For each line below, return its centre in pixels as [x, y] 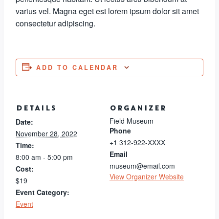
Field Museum [131, 121]
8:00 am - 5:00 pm [44, 157]
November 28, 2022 [46, 134]
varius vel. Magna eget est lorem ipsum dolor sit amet [107, 11]
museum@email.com [142, 166]
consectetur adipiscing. [55, 23]
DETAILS [36, 108]
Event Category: [43, 192]
